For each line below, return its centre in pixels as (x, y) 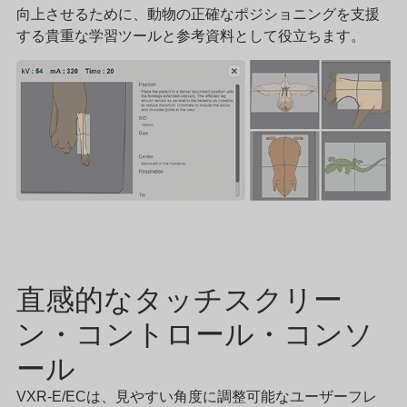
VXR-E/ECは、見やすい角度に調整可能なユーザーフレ (197, 397)
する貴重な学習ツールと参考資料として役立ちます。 (191, 35)
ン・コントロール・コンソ (195, 334)
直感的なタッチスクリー (179, 300)
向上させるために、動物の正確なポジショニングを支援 (198, 14)
